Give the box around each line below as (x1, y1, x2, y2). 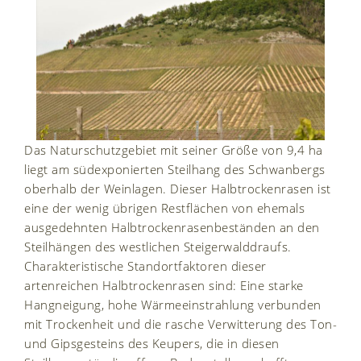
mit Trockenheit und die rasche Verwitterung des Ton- (24, 315, 337, 332)
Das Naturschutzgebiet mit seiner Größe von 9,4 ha (24, 141, 323, 158)
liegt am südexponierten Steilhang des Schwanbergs (24, 160, 326, 177)
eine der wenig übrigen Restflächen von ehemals (24, 199, 305, 216)
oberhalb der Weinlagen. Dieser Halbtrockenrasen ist (24, 180, 331, 197)
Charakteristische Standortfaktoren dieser (24, 257, 267, 274)
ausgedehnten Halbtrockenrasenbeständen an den (24, 218, 320, 235)
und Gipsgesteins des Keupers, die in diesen (24, 334, 280, 351)
